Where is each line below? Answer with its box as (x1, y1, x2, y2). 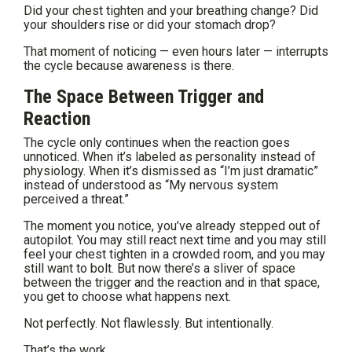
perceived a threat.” (24, 192, 129, 207)
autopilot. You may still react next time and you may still (24, 233, 326, 248)
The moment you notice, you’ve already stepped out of (24, 218, 321, 234)
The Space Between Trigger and (24, 86, 264, 108)
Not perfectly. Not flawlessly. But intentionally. (24, 316, 273, 332)
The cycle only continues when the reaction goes (24, 135, 290, 151)
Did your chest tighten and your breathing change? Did (24, 3, 318, 19)
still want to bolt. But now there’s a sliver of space (24, 261, 295, 277)
